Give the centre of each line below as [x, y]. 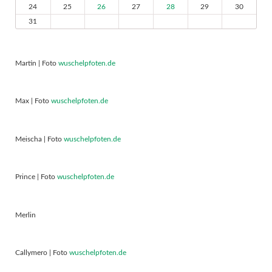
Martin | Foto [36, 63]
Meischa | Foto [39, 139]
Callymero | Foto [42, 253]
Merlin [25, 215]
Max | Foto [33, 101]
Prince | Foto [36, 177]
